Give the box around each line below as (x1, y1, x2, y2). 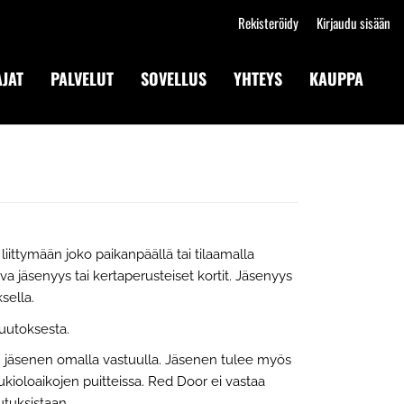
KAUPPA (309, 67, 363, 90)
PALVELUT (50, 67, 114, 90)
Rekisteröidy (238, 13, 298, 32)
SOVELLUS (141, 67, 207, 90)
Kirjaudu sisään (317, 13, 390, 32)
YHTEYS (234, 67, 282, 90)
